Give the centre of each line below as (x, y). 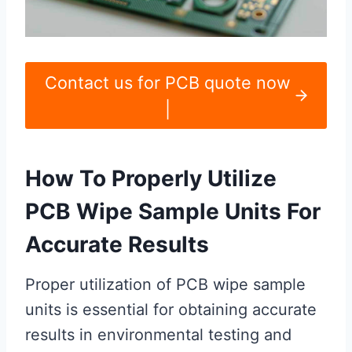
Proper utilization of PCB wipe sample (165, 285)
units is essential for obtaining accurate (171, 310)
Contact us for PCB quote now (167, 82)
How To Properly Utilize (151, 179)
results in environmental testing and (158, 335)
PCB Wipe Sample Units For (173, 212)
